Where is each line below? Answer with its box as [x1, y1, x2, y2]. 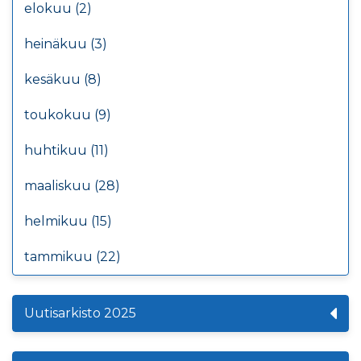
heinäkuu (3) [24, 35, 107, 52]
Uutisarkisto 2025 [24, 305, 136, 321]
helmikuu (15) [24, 213, 112, 229]
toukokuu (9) [24, 106, 111, 122]
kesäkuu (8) [24, 71, 102, 87]
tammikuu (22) [24, 248, 121, 264]
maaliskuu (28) [24, 177, 120, 193]
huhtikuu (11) [24, 142, 109, 158]
